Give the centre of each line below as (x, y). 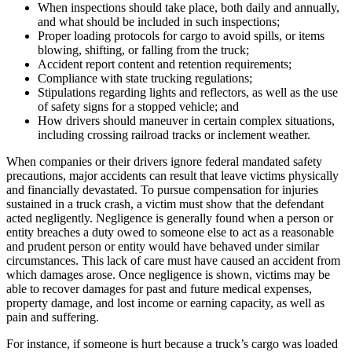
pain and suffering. (53, 317)
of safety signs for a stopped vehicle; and (138, 107)
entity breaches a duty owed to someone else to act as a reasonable (170, 233)
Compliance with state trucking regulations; (145, 79)
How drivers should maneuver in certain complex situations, (186, 121)
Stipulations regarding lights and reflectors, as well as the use (188, 93)
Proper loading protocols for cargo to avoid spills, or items (181, 36)
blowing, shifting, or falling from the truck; (143, 50)
